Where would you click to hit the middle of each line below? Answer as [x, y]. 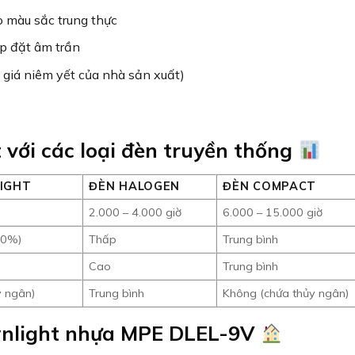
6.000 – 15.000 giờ [273, 213]
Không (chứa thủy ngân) [286, 294]
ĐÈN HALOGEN [135, 187]
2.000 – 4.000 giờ [136, 213]
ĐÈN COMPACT [270, 187]
